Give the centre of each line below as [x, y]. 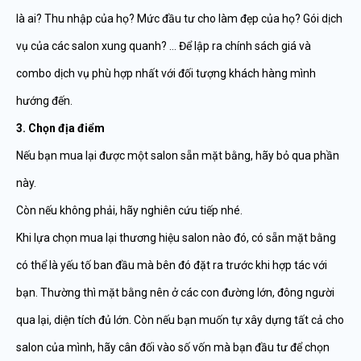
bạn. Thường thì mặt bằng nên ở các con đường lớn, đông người [175, 293]
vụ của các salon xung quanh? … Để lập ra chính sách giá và [164, 46]
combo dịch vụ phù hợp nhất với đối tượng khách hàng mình [166, 73]
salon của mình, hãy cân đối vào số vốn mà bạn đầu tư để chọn [173, 347]
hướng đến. [44, 101]
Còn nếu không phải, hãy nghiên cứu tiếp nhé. [129, 210]
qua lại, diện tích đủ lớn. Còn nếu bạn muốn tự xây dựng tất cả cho [180, 320]
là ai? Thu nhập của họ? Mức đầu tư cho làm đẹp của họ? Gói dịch [179, 19]
